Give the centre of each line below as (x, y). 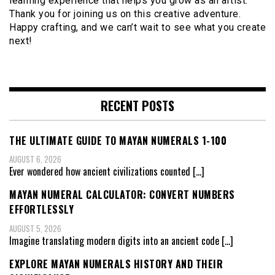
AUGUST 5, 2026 (35, 228)
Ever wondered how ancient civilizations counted (101, 172)
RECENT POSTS (137, 105)
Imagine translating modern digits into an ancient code (115, 240)
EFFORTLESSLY (41, 210)
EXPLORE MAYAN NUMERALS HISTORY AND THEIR (116, 264)
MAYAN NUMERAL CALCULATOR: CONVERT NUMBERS (122, 195)
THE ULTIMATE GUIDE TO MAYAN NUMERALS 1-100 (118, 140)
